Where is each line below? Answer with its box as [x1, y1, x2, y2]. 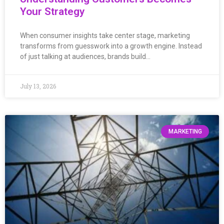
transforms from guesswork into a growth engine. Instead [20, 41, 202, 50]
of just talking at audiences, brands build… [20, 52, 150, 60]
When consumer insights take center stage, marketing [20, 31, 190, 39]
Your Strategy [20, 5, 84, 17]
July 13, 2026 [20, 81, 56, 90]
